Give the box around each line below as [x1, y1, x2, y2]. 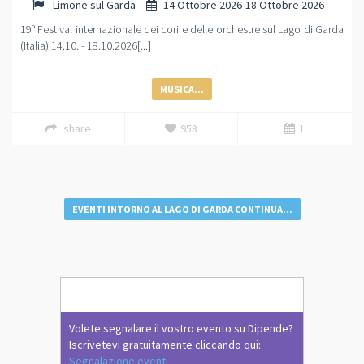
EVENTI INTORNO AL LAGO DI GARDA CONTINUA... [71, 202, 292, 215]
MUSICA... [160, 83, 204, 95]
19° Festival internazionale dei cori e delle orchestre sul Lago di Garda [20, 22, 344, 37]
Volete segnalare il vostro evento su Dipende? [69, 321, 293, 336]
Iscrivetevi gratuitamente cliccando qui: [69, 337, 261, 352]
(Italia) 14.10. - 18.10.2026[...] [20, 38, 151, 53]
